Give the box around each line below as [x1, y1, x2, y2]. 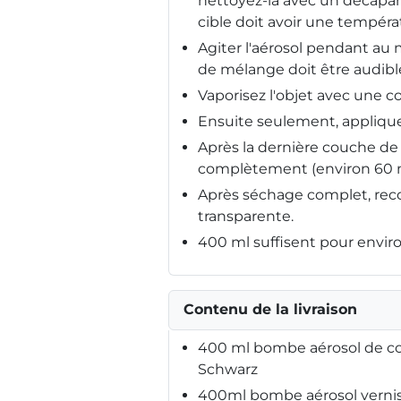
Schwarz [198, 360, 258, 378]
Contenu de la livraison [183, 300, 357, 318]
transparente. [198, 207, 294, 225]
